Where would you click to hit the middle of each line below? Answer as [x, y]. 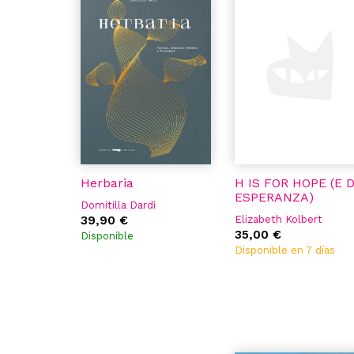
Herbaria [107, 183]
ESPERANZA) [274, 197]
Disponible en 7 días [285, 250]
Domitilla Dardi [118, 205]
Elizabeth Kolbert [279, 219]
